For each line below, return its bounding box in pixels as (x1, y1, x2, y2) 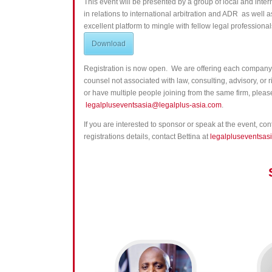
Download (92, 39, 126, 48)
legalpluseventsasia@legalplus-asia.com (86, 101, 222, 109)
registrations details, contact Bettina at (84, 132, 211, 141)
